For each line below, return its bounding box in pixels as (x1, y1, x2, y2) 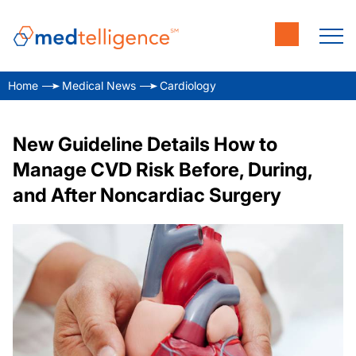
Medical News (62, 79, 136, 92)
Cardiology (160, 79, 216, 92)
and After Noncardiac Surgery (13, 184, 281, 207)
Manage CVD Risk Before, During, (13, 158, 312, 181)
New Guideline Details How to (13, 133, 277, 156)
